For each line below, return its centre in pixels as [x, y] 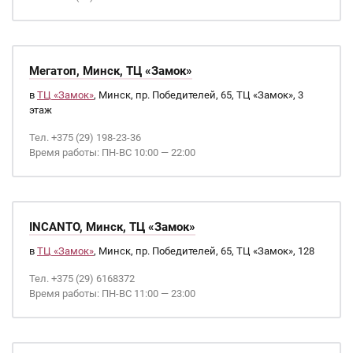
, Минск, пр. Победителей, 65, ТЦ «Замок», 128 [204, 251]
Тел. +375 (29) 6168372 [82, 279]
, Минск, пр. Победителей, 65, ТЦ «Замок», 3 [199, 95]
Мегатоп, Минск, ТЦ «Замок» [111, 71]
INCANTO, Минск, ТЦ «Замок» [112, 227]
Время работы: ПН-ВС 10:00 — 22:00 [112, 152]
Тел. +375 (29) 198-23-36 [85, 137]
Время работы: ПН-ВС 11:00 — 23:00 [112, 294]
